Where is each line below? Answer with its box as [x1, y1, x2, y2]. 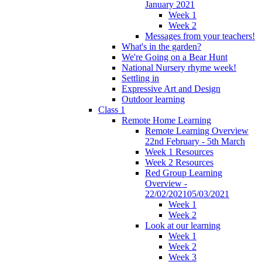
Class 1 [98, 104, 125, 115]
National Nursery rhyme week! [122, 62, 236, 73]
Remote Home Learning [122, 115, 211, 125]
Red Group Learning [145, 167, 222, 178]
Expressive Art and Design [122, 83, 220, 94]
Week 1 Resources [145, 146, 213, 157]
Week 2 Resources [145, 157, 213, 167]
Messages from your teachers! [145, 30, 255, 41]
